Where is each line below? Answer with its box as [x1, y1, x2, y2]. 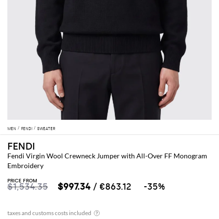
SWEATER [37, 126, 55, 131]
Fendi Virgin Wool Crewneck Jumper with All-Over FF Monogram [7, 152, 207, 160]
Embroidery [7, 161, 44, 170]
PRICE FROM [7, 178, 37, 184]
